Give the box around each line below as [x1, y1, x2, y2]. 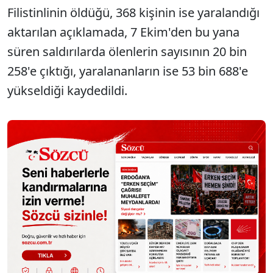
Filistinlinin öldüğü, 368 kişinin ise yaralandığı [7, 4, 260, 21]
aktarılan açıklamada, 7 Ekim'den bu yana [7, 24, 239, 40]
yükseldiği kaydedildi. [7, 82, 127, 99]
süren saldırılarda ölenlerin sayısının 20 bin [7, 43, 247, 60]
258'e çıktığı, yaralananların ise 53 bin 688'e [7, 63, 248, 79]
